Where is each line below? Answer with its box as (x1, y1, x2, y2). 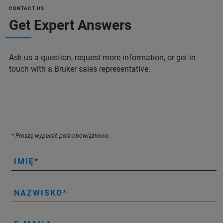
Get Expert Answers (9, 16, 131, 33)
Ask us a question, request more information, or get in (9, 52, 196, 62)
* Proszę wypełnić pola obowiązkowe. (11, 132, 110, 139)
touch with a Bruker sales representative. (9, 64, 150, 74)
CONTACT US (9, 5, 44, 11)
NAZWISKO (14, 188, 63, 198)
